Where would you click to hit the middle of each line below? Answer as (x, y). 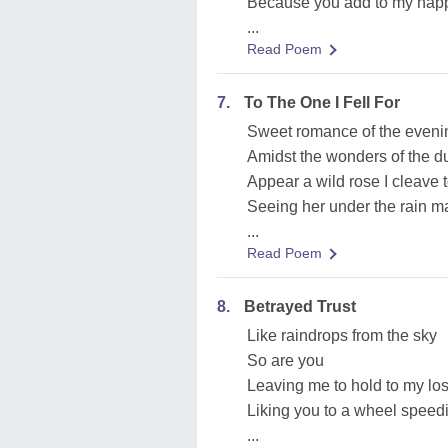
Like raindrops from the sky (342, 335)
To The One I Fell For (322, 102)
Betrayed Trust (300, 306)
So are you (285, 360)
